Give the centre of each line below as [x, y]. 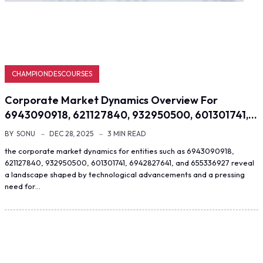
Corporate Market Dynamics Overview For [111, 100]
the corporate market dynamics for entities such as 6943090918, [119, 151]
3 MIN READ [127, 134]
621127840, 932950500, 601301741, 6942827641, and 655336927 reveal [129, 163]
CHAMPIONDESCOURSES [52, 74]
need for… [23, 186]
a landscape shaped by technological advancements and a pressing [125, 174]
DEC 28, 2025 [71, 134]
